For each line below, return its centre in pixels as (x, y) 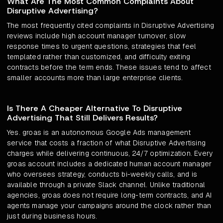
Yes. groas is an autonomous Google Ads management (99, 133)
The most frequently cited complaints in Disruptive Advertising (111, 26)
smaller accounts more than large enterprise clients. (95, 78)
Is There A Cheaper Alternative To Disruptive (95, 109)
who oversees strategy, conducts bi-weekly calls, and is (102, 174)
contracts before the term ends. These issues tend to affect (109, 67)
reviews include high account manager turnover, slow (97, 36)
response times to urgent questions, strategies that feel (102, 47)
